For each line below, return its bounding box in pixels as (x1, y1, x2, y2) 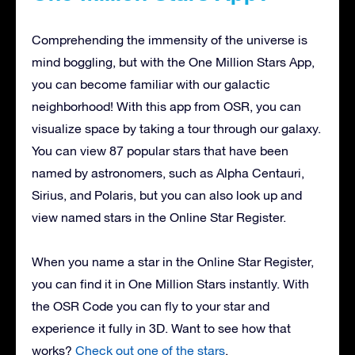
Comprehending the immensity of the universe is (32, 32, 307, 47)
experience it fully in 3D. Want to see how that (32, 320, 291, 335)
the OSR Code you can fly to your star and (32, 298, 269, 313)
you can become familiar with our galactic (32, 76, 270, 91)
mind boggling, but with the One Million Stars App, (32, 54, 315, 69)
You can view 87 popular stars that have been (32, 143, 288, 158)
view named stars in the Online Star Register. (32, 209, 286, 224)
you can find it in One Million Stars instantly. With (32, 276, 309, 291)
